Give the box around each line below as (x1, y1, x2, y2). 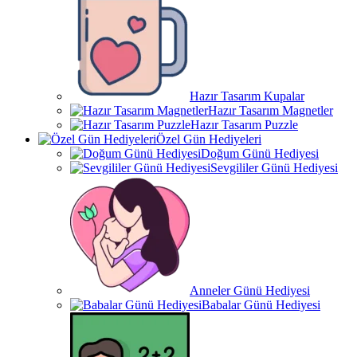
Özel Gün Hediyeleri (156, 132, 261, 146)
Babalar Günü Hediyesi (202, 298, 320, 312)
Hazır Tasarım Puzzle (190, 118, 298, 131)
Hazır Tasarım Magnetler (208, 104, 333, 117)
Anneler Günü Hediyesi (190, 284, 310, 297)
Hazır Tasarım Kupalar (190, 89, 304, 103)
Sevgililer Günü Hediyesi (210, 161, 338, 175)
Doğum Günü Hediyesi (201, 147, 319, 160)
